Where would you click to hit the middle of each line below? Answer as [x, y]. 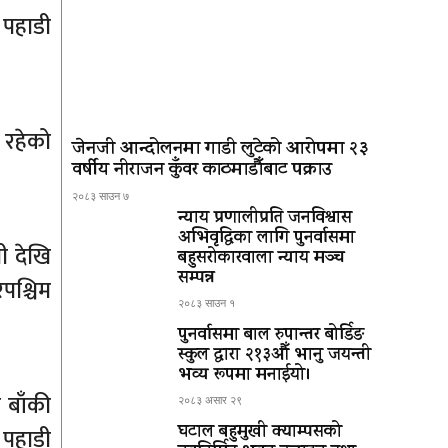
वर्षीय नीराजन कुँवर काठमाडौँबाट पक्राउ [202, 171]
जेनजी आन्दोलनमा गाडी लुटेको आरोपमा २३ [220, 150]
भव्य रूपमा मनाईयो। [244, 376]
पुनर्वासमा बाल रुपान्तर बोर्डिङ [271, 336]
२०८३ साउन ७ [100, 195]
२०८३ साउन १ [206, 302]
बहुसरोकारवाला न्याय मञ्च [261, 259]
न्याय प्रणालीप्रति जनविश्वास [265, 219]
